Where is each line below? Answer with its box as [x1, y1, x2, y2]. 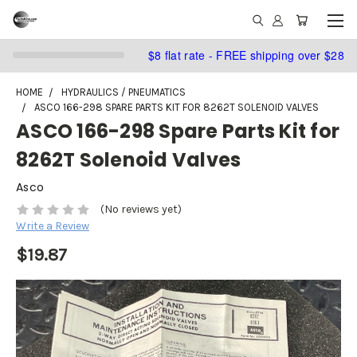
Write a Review [16, 219, 89, 233]
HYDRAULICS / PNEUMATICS [61, 86, 186, 98]
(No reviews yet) [100, 202, 182, 217]
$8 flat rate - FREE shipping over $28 [147, 46, 344, 63]
